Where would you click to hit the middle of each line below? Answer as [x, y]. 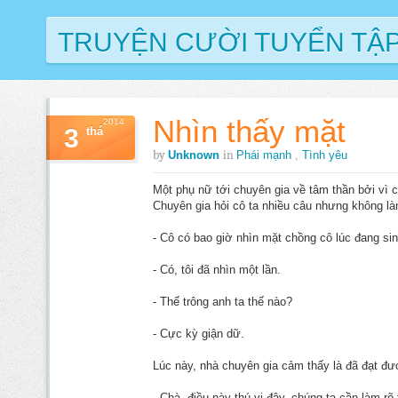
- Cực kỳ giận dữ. [199, 334]
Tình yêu [325, 155]
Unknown [195, 155]
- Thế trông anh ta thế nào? [223, 302]
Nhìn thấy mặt [249, 131]
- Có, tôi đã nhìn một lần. [217, 270]
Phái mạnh [266, 155]
